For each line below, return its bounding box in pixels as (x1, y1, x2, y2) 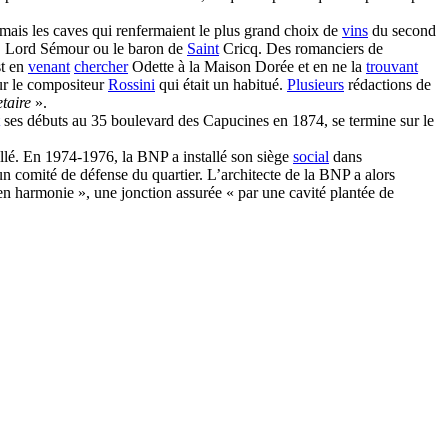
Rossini (108, 76, 155, 93)
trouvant (366, 58, 418, 75)
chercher (74, 58, 128, 75)
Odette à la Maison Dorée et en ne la (128, 58, 366, 75)
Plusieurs (287, 76, 344, 93)
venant (28, 58, 70, 75)
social (293, 148, 329, 165)
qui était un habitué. (155, 76, 287, 93)
